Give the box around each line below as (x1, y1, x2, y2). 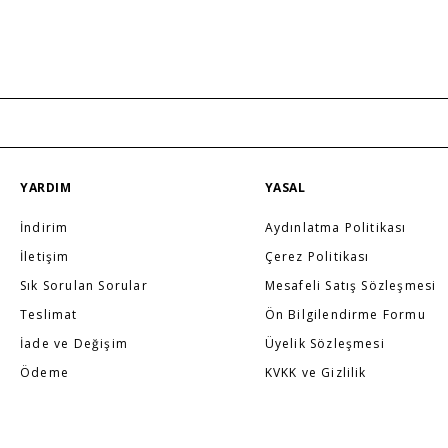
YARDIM (20, 178, 72, 196)
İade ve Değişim (20, 334, 128, 352)
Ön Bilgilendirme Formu (264, 305, 426, 323)
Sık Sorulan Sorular (20, 276, 148, 294)
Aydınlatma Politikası (264, 218, 407, 236)
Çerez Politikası (264, 247, 370, 265)
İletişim (20, 247, 70, 265)
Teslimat (20, 305, 78, 323)
